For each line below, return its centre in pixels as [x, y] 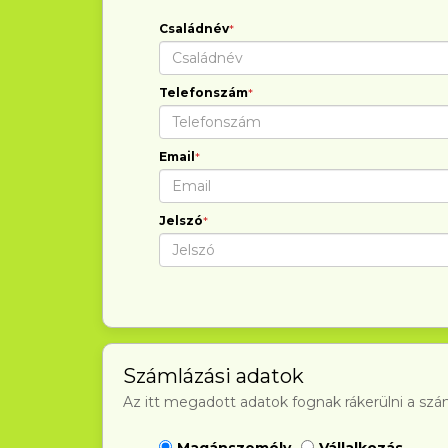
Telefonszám [203, 92]
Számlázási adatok [213, 376]
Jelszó [181, 220]
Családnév [194, 28]
